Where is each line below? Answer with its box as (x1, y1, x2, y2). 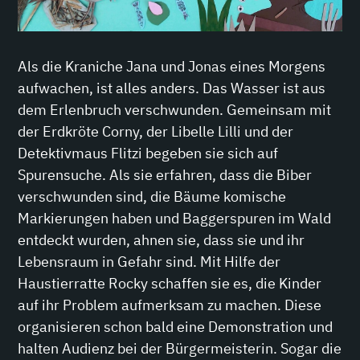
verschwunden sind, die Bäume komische (18, 187, 287, 207)
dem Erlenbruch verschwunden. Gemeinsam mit (18, 100, 332, 120)
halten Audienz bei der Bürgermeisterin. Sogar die (18, 339, 342, 358)
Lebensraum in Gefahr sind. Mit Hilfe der (18, 252, 281, 272)
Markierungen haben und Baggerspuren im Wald (18, 209, 332, 228)
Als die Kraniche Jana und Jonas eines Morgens (18, 57, 326, 76)
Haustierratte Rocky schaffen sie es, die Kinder (18, 274, 322, 293)
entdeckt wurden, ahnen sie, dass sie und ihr (18, 231, 305, 250)
